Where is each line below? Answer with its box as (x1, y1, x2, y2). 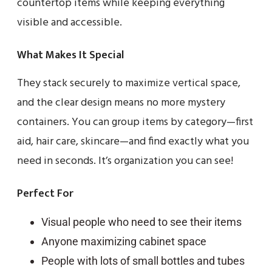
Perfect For (17, 184, 73, 203)
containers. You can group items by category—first (17, 113, 253, 131)
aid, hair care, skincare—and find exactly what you (17, 132, 249, 151)
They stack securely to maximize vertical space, (17, 74, 240, 92)
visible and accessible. (17, 13, 122, 32)
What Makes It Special (17, 46, 124, 64)
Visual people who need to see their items (41, 215, 242, 228)
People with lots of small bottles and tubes (41, 254, 245, 267)
